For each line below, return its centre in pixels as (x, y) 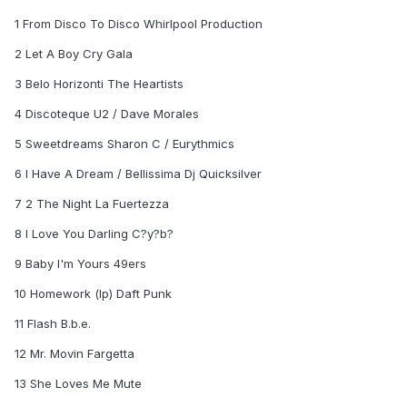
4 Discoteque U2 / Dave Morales (107, 114)
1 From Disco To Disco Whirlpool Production (139, 24)
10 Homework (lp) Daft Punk (93, 294)
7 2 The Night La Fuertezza (92, 204)
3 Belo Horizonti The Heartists (99, 84)
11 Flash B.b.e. (53, 324)
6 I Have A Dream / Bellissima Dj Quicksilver (138, 174)
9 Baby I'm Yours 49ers (80, 264)
